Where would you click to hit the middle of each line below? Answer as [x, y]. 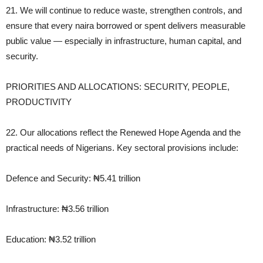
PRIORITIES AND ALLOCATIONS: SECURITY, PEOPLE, [118, 87]
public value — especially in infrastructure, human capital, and [124, 41]
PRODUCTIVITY [39, 102]
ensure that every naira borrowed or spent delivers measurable [126, 26]
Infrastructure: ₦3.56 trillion [57, 209]
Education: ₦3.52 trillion [51, 240]
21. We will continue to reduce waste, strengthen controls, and [124, 11]
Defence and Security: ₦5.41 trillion [73, 178]
